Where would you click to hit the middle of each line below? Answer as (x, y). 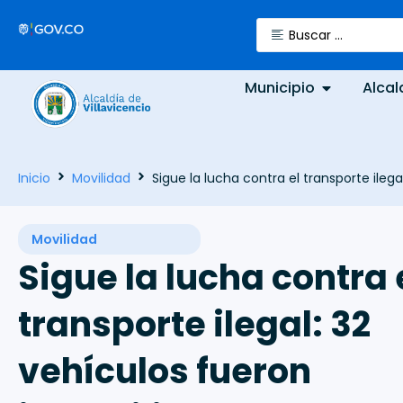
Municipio (280, 88)
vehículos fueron (165, 371)
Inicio (34, 178)
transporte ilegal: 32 (194, 324)
